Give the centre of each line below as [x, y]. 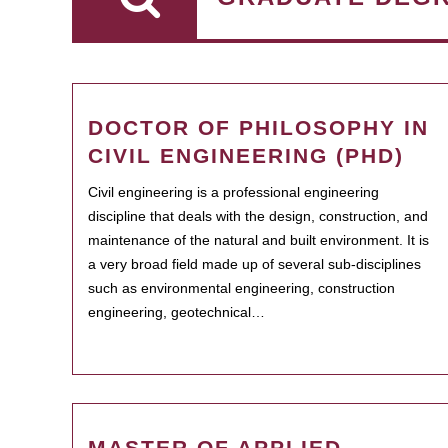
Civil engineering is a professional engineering [233, 192]
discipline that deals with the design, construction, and [258, 216]
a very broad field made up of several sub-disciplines [254, 264]
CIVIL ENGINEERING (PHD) [246, 155]
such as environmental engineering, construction [241, 288]
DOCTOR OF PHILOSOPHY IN [258, 127]
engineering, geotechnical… [176, 312]
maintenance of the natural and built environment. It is [258, 240]
